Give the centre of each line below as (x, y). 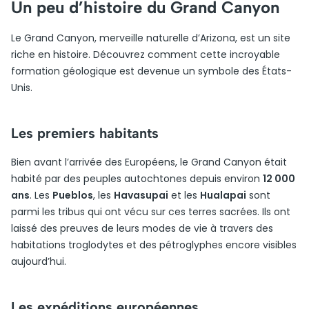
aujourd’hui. (39, 261)
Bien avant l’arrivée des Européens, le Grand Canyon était (149, 162)
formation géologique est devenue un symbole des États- (151, 71)
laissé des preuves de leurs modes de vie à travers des (142, 228)
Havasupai (141, 195)
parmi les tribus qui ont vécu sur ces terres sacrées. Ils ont (151, 212)
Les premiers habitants (85, 133)
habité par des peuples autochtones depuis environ (137, 179)
